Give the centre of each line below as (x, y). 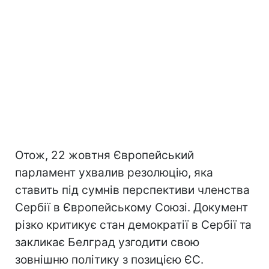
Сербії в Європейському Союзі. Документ (131, 207)
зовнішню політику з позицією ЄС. (109, 259)
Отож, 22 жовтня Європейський (104, 155)
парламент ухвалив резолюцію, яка (114, 172)
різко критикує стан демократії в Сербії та (133, 225)
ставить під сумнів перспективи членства (132, 190)
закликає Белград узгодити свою (107, 242)
